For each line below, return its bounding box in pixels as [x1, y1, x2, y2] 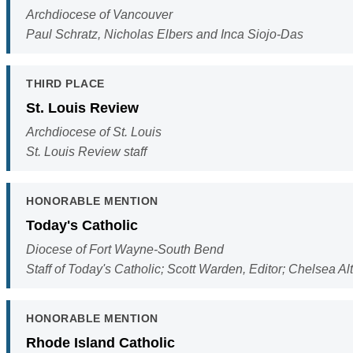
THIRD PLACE [26, 77, 105, 91]
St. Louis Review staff [26, 145, 147, 159]
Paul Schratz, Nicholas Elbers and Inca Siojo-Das [26, 28, 303, 42]
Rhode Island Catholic [26, 334, 175, 351]
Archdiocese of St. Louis [26, 125, 162, 139]
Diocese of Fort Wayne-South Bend [26, 243, 224, 257]
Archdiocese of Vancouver [26, 8, 173, 22]
